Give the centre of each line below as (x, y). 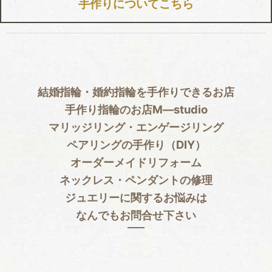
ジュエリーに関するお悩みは (136, 198)
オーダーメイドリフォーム (136, 162)
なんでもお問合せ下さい (136, 215)
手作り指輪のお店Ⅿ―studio (136, 110)
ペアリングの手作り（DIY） (136, 145)
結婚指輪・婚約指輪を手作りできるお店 (136, 92)
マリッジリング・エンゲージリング (136, 127)
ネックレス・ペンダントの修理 (136, 180)
